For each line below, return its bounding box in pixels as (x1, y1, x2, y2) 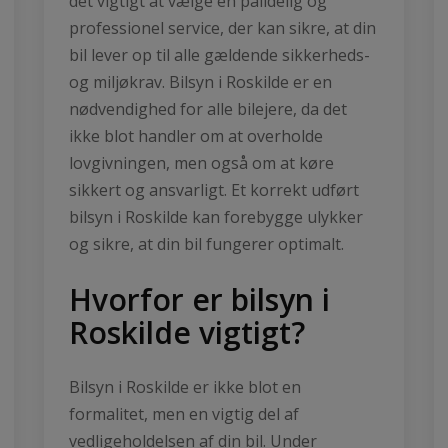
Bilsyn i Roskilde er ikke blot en (69, 375, 301, 398)
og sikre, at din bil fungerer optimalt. (69, 232, 344, 255)
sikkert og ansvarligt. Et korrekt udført (69, 178, 359, 201)
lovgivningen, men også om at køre (69, 151, 334, 174)
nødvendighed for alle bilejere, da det (69, 97, 347, 120)
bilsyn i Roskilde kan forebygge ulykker (69, 205, 363, 228)
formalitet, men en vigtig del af (69, 402, 299, 425)
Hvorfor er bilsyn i (69, 278, 330, 320)
